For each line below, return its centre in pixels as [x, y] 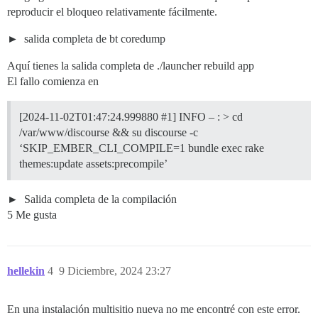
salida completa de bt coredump [93, 39]
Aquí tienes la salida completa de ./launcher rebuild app [131, 66]
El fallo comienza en [53, 81]
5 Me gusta [32, 215]
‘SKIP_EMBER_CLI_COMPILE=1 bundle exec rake [142, 148]
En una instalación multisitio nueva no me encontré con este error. [154, 309]
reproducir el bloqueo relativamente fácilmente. [112, 12]
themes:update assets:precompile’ [93, 164]
